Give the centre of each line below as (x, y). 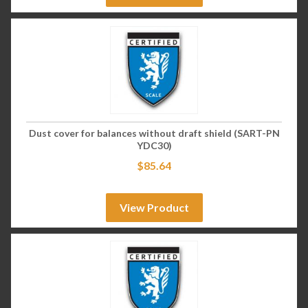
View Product (154, 207)
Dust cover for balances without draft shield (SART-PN (154, 133)
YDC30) (154, 145)
